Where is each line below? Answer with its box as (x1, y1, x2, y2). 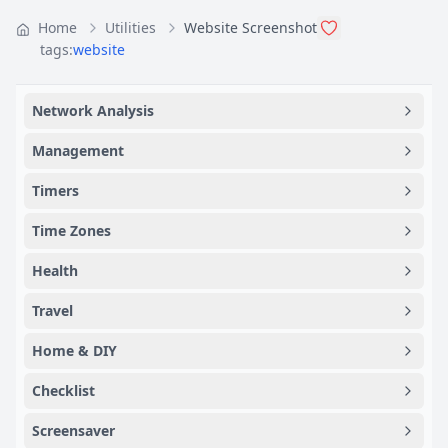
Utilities (105, 18, 156, 37)
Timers (32, 181, 79, 200)
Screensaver (32, 421, 115, 440)
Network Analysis (32, 101, 154, 120)
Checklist (32, 381, 95, 400)
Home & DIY (32, 341, 117, 360)
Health (32, 261, 78, 280)
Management (32, 141, 124, 160)
